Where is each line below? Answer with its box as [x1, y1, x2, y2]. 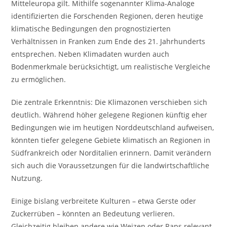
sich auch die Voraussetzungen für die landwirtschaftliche [11, 161, 210, 170]
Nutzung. [11, 173, 43, 183]
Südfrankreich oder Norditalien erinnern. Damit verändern [11, 148, 212, 158]
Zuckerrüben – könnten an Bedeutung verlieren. [11, 209, 175, 218]
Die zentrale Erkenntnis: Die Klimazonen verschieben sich [11, 97, 208, 107]
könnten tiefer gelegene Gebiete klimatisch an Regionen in [11, 135, 211, 145]
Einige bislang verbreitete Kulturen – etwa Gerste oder [11, 196, 197, 206]
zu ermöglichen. [11, 74, 66, 84]
